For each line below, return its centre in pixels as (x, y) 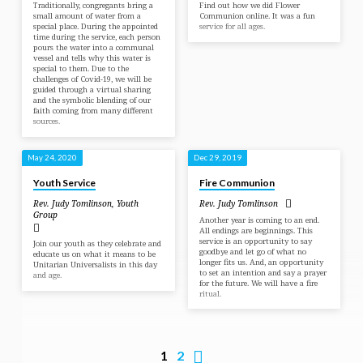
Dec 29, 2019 (217, 157)
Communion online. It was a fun (257, 15)
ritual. (210, 293)
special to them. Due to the (81, 68)
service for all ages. (232, 26)
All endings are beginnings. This (256, 230)
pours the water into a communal (94, 47)
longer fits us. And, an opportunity (261, 262)
